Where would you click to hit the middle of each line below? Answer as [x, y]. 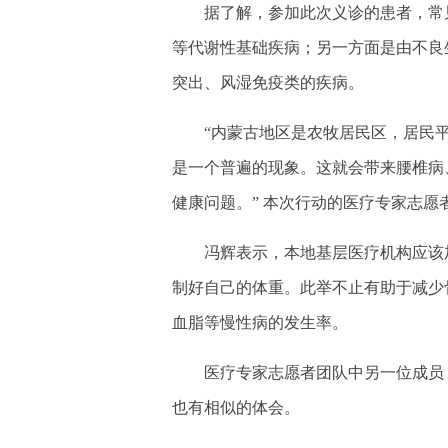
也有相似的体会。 [236, 407]
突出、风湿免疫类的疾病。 [268, 82]
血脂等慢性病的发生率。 [260, 322]
